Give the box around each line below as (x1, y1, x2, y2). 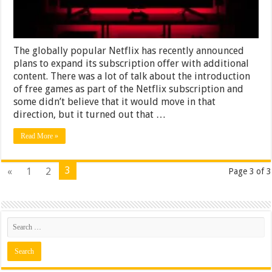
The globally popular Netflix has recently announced (13, 45, 245, 56)
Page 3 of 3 (228, 166, 271, 176)
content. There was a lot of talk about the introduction (13, 70, 251, 82)
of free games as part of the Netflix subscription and (13, 83, 244, 95)
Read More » (21, 132, 59, 140)
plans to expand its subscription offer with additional (13, 58, 250, 69)
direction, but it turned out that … (13, 109, 166, 120)
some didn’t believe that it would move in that (13, 96, 216, 107)
